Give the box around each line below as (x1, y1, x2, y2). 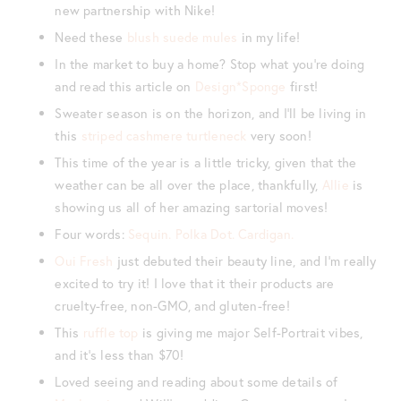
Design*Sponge (194, 77, 286, 95)
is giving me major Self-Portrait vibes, (138, 323, 363, 341)
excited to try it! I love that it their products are (55, 274, 335, 292)
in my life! (237, 28, 301, 46)
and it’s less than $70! (55, 346, 184, 363)
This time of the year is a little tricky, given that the (55, 153, 357, 171)
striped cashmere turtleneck (81, 126, 247, 144)
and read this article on (55, 77, 195, 95)
